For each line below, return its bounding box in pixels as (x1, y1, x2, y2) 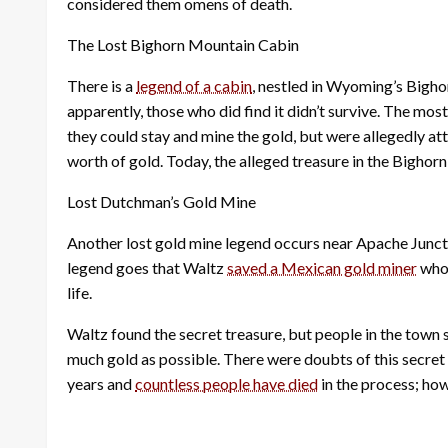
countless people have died (135, 373, 318, 393)
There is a (67, 75, 136, 95)
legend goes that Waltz (67, 257, 227, 277)
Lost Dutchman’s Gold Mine (67, 191, 256, 211)
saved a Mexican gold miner (227, 257, 417, 277)
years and (67, 373, 135, 393)
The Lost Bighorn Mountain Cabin (67, 34, 299, 54)
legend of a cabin (136, 75, 252, 95)
